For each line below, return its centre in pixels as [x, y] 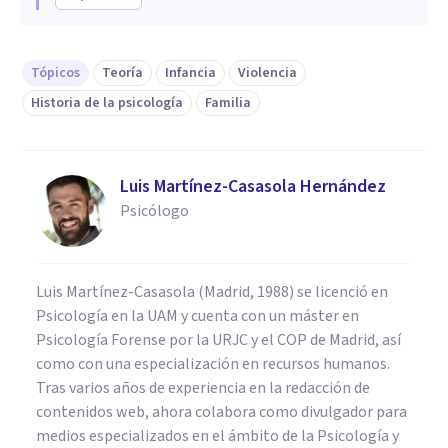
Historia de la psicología [107, 102]
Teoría [122, 72]
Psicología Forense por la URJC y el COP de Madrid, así [218, 339]
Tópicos [55, 72]
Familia [228, 102]
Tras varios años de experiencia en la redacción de [203, 387]
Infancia [190, 72]
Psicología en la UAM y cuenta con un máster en [197, 315]
